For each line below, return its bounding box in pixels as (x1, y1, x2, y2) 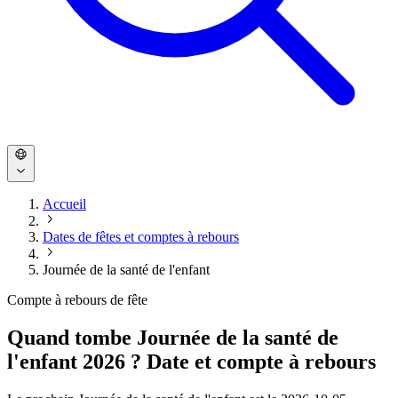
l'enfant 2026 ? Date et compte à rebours (7, 349, 376, 373)
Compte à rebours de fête (7, 292, 147, 307)
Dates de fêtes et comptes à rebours (43, 229, 239, 244)
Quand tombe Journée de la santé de (7, 325, 338, 349)
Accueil (43, 196, 86, 211)
